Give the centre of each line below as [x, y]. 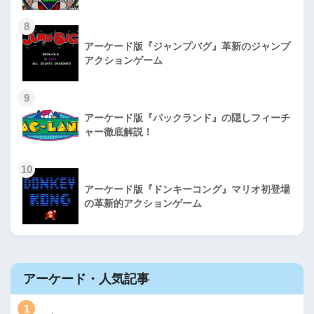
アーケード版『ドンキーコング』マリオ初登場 [187, 190]
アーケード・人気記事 [86, 278]
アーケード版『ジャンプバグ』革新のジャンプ [187, 47]
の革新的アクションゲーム [143, 204]
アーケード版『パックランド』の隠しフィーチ [187, 118]
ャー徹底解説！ [118, 132]
